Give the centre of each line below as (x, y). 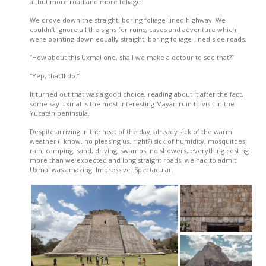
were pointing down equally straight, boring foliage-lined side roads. (138, 39)
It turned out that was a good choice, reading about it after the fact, (137, 94)
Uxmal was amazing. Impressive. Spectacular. (102, 169)
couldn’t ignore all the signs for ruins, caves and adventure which (133, 29)
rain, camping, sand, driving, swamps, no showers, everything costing (139, 150)
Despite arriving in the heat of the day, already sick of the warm (131, 131)
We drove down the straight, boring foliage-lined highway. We (128, 20)
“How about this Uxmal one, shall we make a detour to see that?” (132, 57)
